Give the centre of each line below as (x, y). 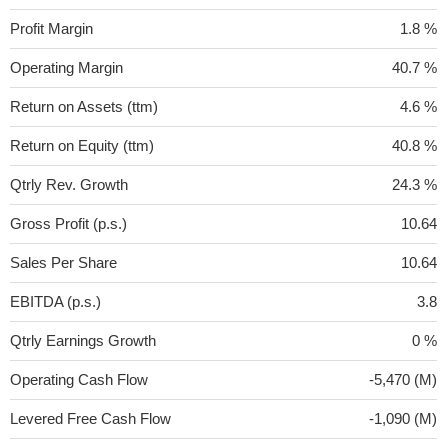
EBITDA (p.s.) (55, 301)
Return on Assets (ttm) (84, 106)
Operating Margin (66, 67)
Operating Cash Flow (79, 379)
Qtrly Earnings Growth (83, 340)
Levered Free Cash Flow (90, 418)
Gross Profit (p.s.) (68, 223)
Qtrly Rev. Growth (69, 184)
